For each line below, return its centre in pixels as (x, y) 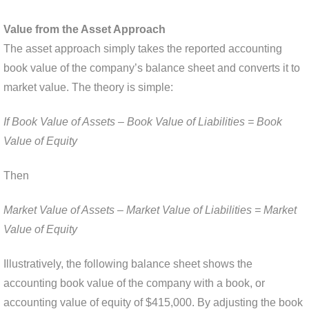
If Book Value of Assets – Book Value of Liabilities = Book (143, 122)
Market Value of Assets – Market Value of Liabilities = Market (150, 210)
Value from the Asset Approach (84, 30)
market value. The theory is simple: (88, 88)
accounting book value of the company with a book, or (134, 283)
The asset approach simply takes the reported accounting (143, 49)
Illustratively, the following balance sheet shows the (128, 264)
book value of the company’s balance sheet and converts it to (152, 68)
